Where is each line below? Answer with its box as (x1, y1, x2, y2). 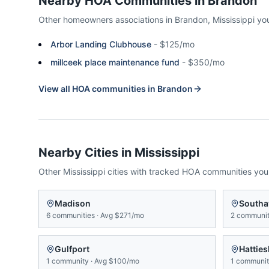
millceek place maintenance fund (50, 57, 180, 67)
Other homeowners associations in (38, 14, 175, 25)
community (52, 256, 89, 265)
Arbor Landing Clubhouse (50, 39, 151, 49)
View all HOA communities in (38, 83, 157, 94)
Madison (55, 198, 91, 208)
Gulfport (55, 244, 89, 254)
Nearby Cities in (38, 145, 134, 160)
